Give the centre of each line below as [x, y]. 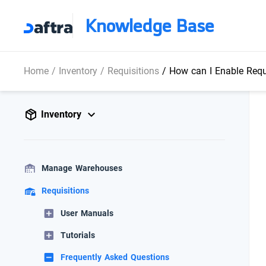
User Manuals [87, 213]
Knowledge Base [149, 25]
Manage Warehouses [82, 168]
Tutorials [78, 235]
